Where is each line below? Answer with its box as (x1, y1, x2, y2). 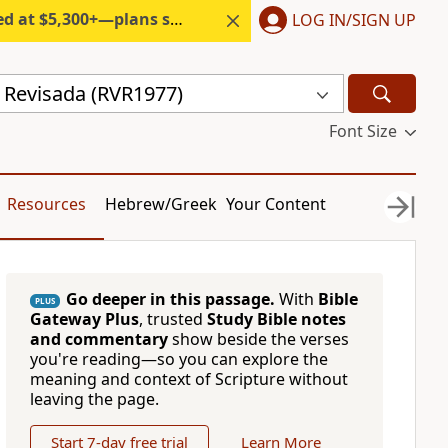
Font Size (328, 120, 397, 142)
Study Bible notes (206, 308, 346, 330)
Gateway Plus (29, 308, 139, 330)
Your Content (226, 193, 327, 215)
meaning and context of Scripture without (29, 368, 348, 390)
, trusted (138, 308, 207, 330)
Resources (6, 193, 86, 215)
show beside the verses (167, 328, 349, 350)
